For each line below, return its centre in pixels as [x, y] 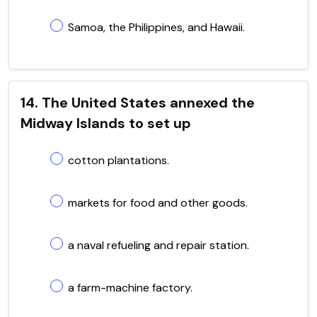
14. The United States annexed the [138, 102]
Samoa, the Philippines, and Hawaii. [156, 27]
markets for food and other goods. [158, 202]
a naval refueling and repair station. [158, 245]
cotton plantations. [119, 160]
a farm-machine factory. [130, 287]
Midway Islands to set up [106, 123]
